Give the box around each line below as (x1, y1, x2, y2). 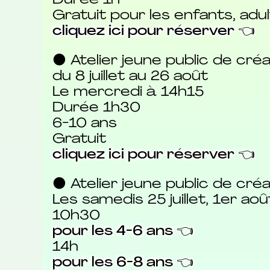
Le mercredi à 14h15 (52, 85, 204, 99)
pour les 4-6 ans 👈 (52, 224, 193, 239)
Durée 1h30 (52, 101, 140, 115)
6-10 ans (52, 116, 117, 131)
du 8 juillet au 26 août (52, 69, 208, 84)
